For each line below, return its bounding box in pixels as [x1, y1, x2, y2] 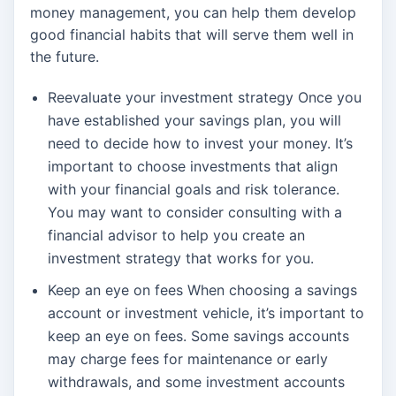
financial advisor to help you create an [48, 226, 305, 245]
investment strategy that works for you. [48, 249, 314, 268]
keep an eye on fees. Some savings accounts [48, 327, 349, 346]
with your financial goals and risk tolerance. [48, 180, 339, 199]
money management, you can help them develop [30, 4, 356, 22]
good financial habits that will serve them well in [30, 26, 354, 44]
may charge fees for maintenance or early [48, 350, 328, 369]
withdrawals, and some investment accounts [48, 373, 345, 392]
